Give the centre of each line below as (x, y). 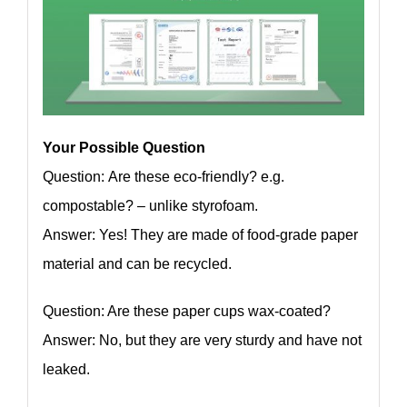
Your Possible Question (124, 148)
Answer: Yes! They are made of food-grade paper (200, 235)
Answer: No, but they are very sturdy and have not (202, 341)
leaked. (66, 370)
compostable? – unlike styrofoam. (150, 206)
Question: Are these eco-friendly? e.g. (163, 177)
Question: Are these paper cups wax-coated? (186, 312)
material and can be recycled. (137, 264)
